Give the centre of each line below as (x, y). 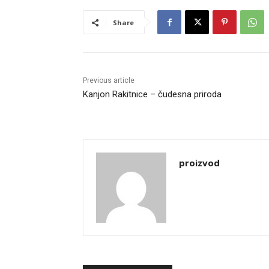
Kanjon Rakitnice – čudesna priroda (152, 95)
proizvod (199, 163)
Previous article (109, 81)
